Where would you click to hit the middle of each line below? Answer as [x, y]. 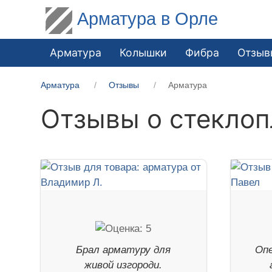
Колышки [144, 52]
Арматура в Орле [148, 19]
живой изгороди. [124, 265]
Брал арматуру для [124, 250]
